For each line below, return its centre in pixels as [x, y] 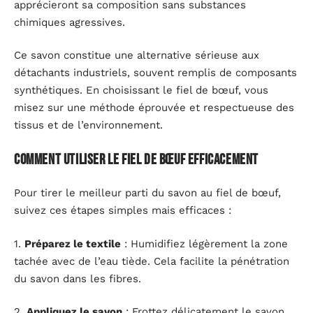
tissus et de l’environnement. [88, 125]
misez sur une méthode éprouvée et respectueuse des [154, 108]
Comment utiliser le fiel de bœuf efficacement [136, 159]
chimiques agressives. [70, 22]
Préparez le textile [73, 243]
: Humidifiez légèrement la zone [204, 243]
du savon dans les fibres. [78, 278]
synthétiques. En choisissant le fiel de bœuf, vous [141, 90]
